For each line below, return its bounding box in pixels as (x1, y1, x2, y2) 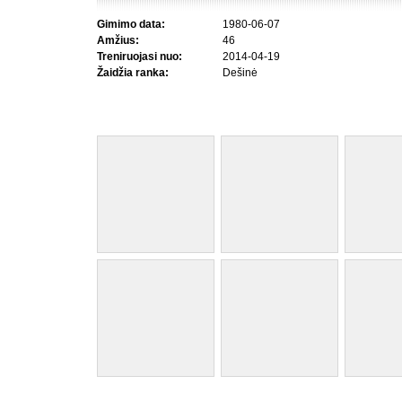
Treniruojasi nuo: (97, 50, 182, 63)
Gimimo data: (97, 18, 165, 31)
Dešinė (223, 66, 258, 79)
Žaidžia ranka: (97, 66, 169, 79)
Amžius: (97, 34, 139, 47)
